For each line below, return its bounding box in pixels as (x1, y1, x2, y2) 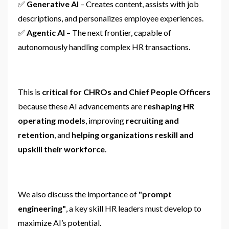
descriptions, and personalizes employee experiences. (18, 13, 203, 23)
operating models (18, 115, 85, 125)
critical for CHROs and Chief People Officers (42, 86, 211, 97)
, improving (85, 115, 126, 125)
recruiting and (126, 115, 179, 125)
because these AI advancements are (18, 101, 144, 111)
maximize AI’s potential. (18, 217, 101, 227)
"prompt (139, 189, 172, 199)
